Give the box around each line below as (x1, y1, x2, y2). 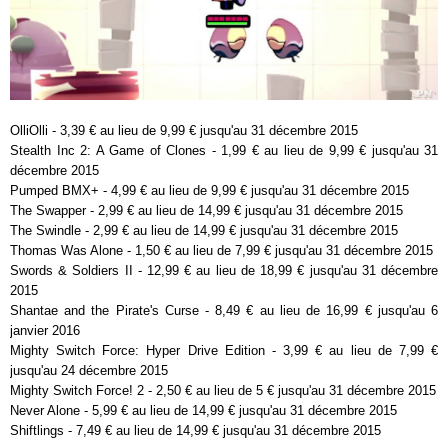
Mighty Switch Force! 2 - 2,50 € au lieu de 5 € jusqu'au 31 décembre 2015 (10, 383, 436, 399)
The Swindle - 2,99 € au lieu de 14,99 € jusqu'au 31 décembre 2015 (10, 223, 398, 239)
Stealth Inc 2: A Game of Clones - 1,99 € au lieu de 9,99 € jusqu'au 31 (10, 143, 438, 159)
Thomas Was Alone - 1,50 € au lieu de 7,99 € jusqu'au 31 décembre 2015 (10, 243, 433, 259)
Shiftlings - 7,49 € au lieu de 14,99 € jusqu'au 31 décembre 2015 (10, 423, 381, 439)
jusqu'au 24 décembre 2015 (10, 363, 168, 379)
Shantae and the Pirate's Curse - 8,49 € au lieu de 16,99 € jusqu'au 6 (10, 303, 438, 319)
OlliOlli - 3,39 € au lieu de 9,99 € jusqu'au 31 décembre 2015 (10, 123, 358, 139)
